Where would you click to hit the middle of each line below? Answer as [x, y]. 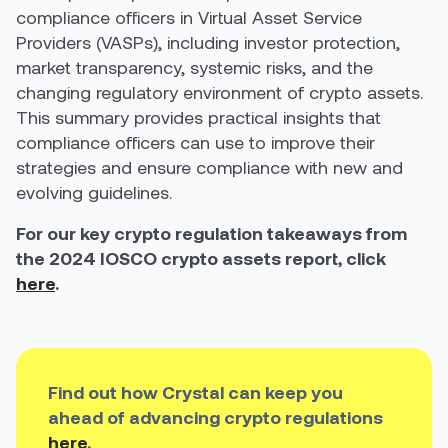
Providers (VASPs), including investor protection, [208, 42]
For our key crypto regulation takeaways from [211, 233]
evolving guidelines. [94, 192]
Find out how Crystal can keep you [195, 392]
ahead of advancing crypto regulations [215, 417]
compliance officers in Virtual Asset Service [189, 17]
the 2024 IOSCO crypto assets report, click [201, 258]
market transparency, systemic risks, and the [194, 67]
